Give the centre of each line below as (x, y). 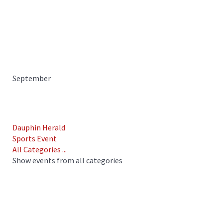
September (32, 78)
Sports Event (35, 139)
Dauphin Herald (39, 128)
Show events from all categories (67, 161)
